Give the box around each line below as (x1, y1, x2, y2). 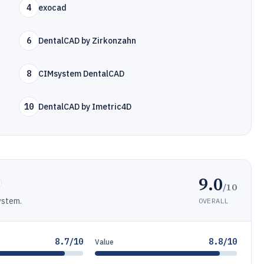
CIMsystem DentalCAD (38, 68, 125, 79)
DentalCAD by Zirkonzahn (38, 35, 137, 46)
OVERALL (198, 196, 229, 205)
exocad (38, 2, 67, 13)
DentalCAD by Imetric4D (38, 101, 132, 112)
